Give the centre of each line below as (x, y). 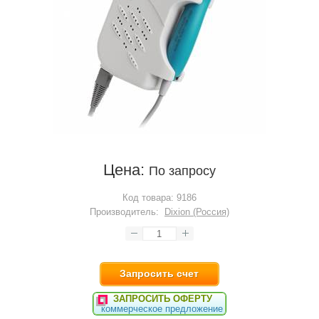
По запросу (182, 171)
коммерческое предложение (162, 309)
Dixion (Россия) (197, 212)
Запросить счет (159, 273)
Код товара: (148, 198)
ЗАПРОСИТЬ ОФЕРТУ (163, 299)
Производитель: (124, 212)
